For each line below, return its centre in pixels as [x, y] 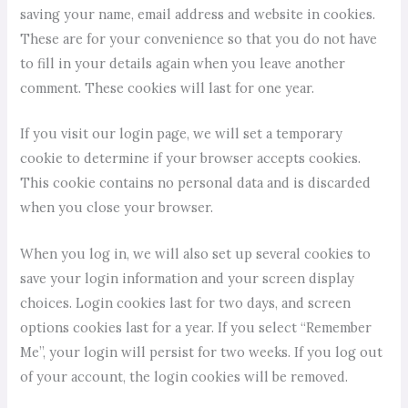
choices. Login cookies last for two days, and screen [186, 302]
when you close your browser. [117, 208]
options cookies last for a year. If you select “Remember [196, 327]
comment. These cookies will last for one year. [168, 88]
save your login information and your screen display [188, 278]
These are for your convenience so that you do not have [199, 39]
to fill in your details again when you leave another [183, 63]
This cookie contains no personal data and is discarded [196, 183]
